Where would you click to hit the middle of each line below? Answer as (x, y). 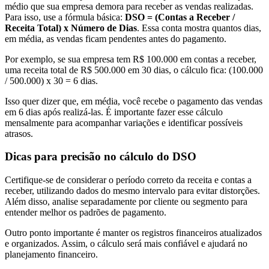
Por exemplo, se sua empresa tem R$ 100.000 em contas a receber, (131, 59)
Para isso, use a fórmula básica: (65, 17)
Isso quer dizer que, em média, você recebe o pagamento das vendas (134, 101)
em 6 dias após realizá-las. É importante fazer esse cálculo (114, 112)
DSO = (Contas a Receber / (180, 17)
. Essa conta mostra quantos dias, (199, 28)
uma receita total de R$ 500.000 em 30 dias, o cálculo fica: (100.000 (134, 70)
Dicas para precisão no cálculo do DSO (101, 157)
